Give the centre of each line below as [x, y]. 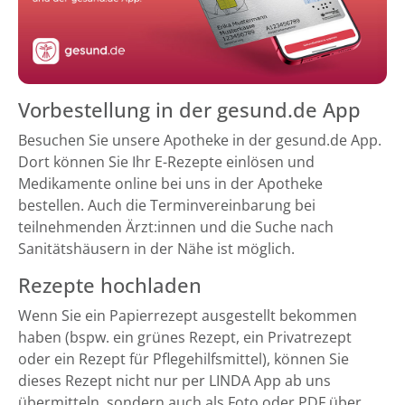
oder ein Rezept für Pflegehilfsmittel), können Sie [184, 359]
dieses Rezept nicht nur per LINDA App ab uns [174, 381]
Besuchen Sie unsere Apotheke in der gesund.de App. [200, 141]
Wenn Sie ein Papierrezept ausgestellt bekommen [188, 316]
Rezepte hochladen [110, 286]
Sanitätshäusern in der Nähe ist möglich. [156, 249]
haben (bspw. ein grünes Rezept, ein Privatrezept [185, 338]
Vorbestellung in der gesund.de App [189, 110]
